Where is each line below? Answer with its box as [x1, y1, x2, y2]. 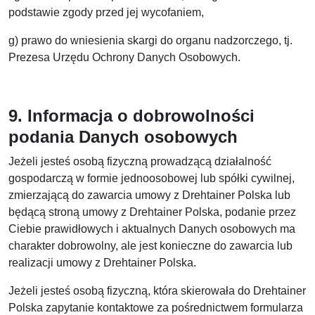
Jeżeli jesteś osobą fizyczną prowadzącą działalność [8, 155, 271, 167]
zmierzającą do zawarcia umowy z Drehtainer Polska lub [8, 189, 290, 201]
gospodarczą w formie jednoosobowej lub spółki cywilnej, [8, 172, 295, 184]
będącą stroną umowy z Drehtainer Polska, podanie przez [8, 206, 296, 218]
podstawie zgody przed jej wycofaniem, [8, 6, 204, 18]
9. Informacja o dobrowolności [8, 106, 255, 125]
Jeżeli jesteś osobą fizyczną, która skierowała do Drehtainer [8, 285, 306, 297]
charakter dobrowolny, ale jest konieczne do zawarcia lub [8, 240, 292, 252]
